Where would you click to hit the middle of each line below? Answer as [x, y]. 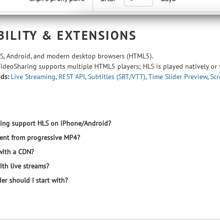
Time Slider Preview [178, 77]
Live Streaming [33, 77]
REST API [72, 77]
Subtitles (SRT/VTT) [117, 77]
